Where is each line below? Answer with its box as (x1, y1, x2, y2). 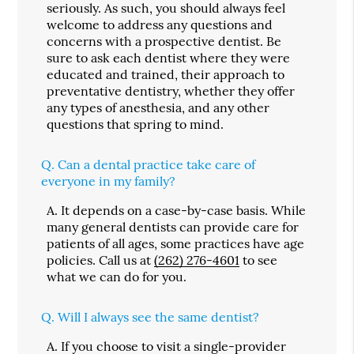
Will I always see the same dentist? (58, 308, 260, 325)
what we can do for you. (47, 268, 187, 284)
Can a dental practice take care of (58, 156, 256, 172)
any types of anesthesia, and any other (47, 99, 270, 115)
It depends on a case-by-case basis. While (61, 201, 307, 218)
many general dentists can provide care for (47, 218, 299, 235)
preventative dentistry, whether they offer (47, 82, 296, 99)
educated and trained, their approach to (47, 66, 285, 82)
